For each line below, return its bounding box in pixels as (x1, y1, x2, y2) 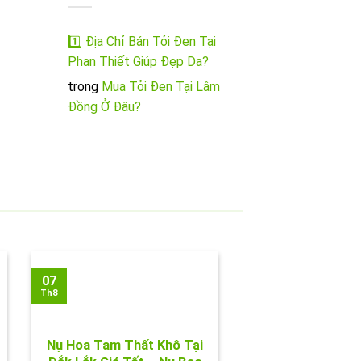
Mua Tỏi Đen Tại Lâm (101, 79, 220, 95)
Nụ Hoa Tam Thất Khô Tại (46, 337, 203, 353)
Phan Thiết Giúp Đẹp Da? (67, 54, 209, 70)
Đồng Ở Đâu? (67, 99, 141, 115)
